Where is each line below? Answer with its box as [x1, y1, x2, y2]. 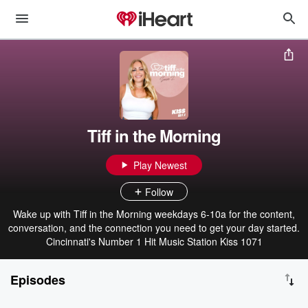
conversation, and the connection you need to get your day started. [8, 221, 300, 234]
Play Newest [133, 158, 187, 172]
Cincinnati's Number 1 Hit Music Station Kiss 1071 [45, 234, 263, 248]
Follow [145, 184, 173, 199]
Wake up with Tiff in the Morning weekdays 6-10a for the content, [13, 207, 295, 221]
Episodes [10, 271, 65, 289]
